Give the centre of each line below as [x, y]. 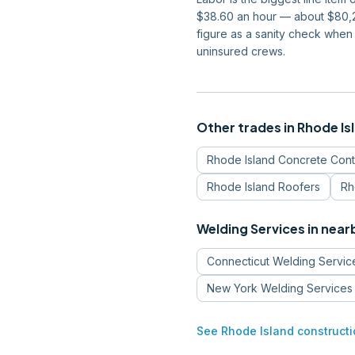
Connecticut [238, 261]
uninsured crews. [241, 51]
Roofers [299, 187]
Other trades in [247, 127]
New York [232, 288]
